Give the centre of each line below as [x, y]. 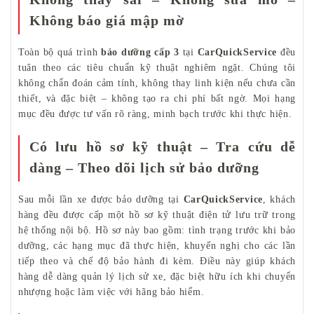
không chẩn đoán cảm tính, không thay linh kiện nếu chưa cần [157, 83]
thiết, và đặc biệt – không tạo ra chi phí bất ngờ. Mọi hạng [157, 98]
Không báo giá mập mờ [107, 20]
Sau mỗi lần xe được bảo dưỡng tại [101, 199]
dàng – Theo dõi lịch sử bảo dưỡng [144, 167]
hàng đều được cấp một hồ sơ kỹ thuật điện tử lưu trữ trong [157, 214]
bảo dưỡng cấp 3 [140, 52]
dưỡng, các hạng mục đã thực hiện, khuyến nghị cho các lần [157, 245]
